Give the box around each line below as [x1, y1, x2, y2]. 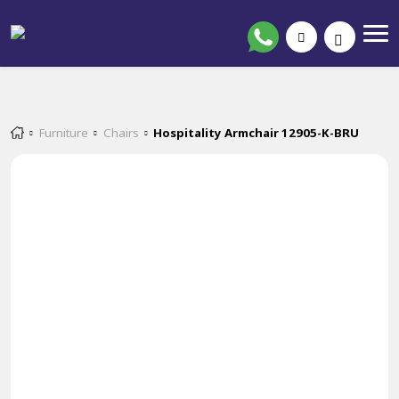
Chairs [102, 125, 139, 141]
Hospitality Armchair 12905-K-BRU [153, 125, 360, 141]
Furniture [38, 125, 88, 141]
